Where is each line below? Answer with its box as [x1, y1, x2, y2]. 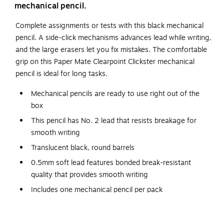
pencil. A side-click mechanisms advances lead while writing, [15, 32, 211, 43]
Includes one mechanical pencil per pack [31, 184, 162, 195]
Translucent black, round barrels [31, 142, 134, 153]
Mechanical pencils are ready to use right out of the [31, 88, 199, 99]
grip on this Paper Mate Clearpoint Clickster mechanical [15, 56, 194, 67]
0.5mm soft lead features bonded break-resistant [31, 157, 191, 168]
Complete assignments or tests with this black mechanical [15, 20, 203, 31]
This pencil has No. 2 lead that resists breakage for [31, 115, 196, 126]
